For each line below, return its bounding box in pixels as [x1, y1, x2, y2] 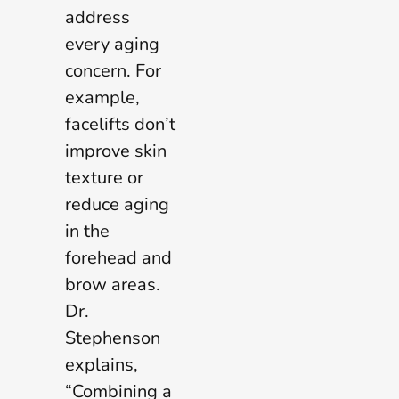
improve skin [65, 139, 167, 164]
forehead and [65, 246, 172, 271]
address [65, 5, 130, 30]
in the [65, 219, 110, 244]
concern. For [65, 59, 161, 84]
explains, [65, 353, 138, 378]
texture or [65, 166, 143, 191]
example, [65, 85, 140, 110]
